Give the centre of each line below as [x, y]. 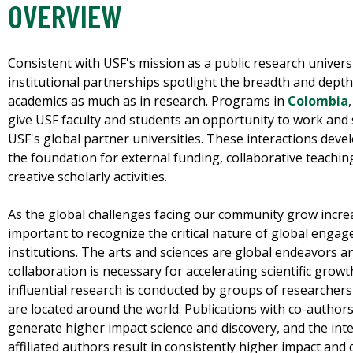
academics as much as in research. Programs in [148, 101]
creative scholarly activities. [89, 177]
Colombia [318, 101]
